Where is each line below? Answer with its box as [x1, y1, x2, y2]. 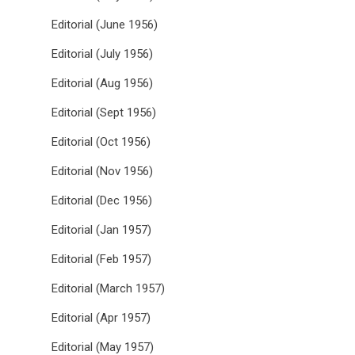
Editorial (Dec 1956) [52, 193, 152, 208]
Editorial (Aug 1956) [52, 76, 153, 90]
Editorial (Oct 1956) [52, 135, 151, 149]
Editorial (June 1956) [52, 17, 158, 32]
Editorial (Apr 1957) [52, 311, 151, 325]
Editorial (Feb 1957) [52, 252, 151, 266]
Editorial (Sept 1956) [52, 105, 156, 120]
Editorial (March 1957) [52, 281, 165, 296]
